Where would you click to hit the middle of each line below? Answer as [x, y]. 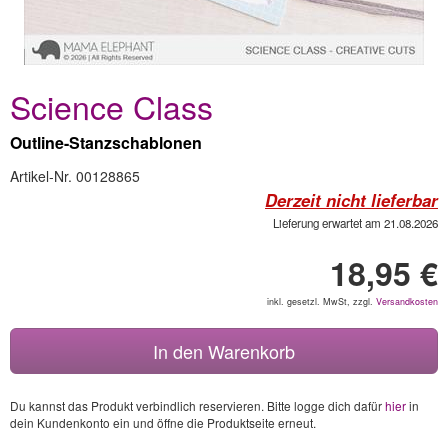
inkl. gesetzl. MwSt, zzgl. [321, 301]
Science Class [111, 106]
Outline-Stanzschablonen [106, 142]
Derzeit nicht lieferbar [351, 200]
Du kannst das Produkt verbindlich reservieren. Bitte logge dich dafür [197, 405]
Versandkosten [407, 301]
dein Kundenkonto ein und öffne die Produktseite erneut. [163, 422]
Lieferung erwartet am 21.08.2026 [355, 223]
